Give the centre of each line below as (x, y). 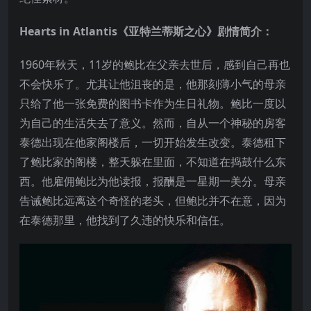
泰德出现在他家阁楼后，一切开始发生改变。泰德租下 (153, 143)
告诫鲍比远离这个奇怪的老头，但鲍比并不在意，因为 (153, 201)
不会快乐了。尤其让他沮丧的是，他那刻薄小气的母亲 (153, 84)
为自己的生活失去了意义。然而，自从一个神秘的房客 (153, 123)
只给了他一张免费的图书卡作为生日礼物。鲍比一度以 (153, 104)
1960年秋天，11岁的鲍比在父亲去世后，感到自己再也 (155, 65)
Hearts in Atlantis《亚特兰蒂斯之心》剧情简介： (146, 32)
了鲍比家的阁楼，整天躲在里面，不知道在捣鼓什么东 (153, 162)
